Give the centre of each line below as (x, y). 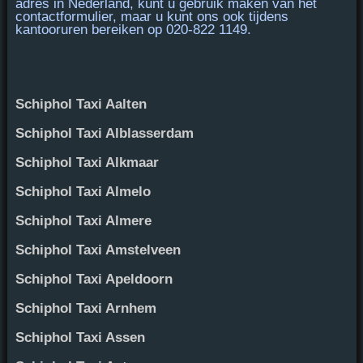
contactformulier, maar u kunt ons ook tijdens (152, 16)
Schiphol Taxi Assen (80, 337)
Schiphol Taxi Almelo (83, 191)
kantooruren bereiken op (90, 29)
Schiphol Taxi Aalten (81, 104)
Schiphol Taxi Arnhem (85, 308)
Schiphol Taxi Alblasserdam (104, 133)
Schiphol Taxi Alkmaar (87, 162)
